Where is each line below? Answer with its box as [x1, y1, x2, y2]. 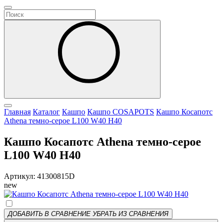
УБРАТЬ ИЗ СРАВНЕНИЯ [93, 210, 168, 218]
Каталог [33, 108, 60, 116]
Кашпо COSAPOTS [87, 108, 154, 116]
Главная [4, 108, 31, 116]
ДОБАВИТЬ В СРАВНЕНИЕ [8, 210, 91, 218]
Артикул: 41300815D [4, 172, 75, 181]
